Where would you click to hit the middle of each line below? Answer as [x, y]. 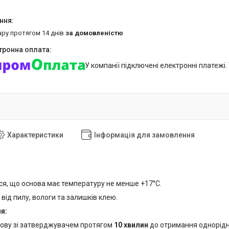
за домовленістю [94, 33]
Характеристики [35, 135]
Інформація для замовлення [144, 135]
